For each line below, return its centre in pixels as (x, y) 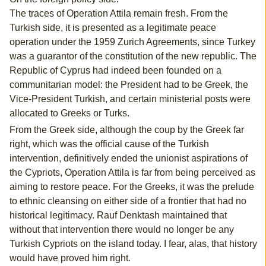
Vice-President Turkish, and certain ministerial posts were (130, 99)
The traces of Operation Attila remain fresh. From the (118, 14)
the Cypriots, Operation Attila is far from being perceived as (132, 173)
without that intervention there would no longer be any (121, 230)
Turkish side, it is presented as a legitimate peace (113, 28)
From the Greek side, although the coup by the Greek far (126, 130)
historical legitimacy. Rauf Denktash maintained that (118, 216)
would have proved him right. (70, 258)
